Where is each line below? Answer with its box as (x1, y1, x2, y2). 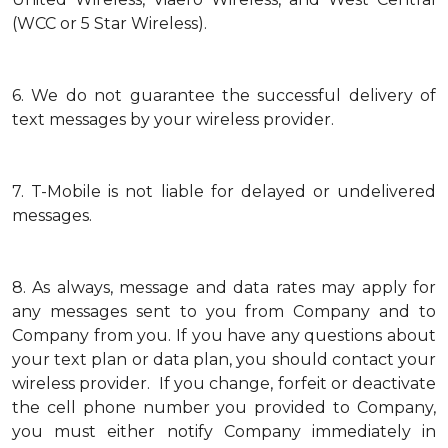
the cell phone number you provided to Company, (12, 398, 436, 417)
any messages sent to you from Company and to (12, 302, 436, 321)
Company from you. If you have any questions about (12, 326, 436, 345)
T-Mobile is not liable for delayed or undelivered (31, 182, 436, 201)
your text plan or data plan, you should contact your (12, 350, 436, 369)
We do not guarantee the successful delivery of (31, 86, 436, 105)
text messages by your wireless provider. (12, 110, 338, 129)
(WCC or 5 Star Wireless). (12, 14, 207, 33)
